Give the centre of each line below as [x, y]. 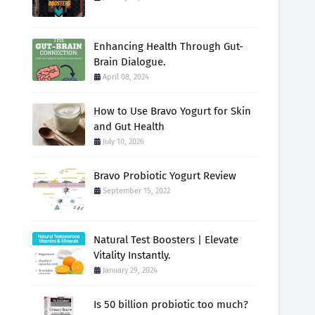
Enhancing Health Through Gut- [168, 46]
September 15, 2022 [136, 191]
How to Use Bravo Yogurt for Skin [172, 111]
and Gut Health [129, 127]
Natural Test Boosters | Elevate [166, 240]
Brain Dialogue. [130, 62]
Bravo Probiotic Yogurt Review [165, 176]
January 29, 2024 [130, 270]
